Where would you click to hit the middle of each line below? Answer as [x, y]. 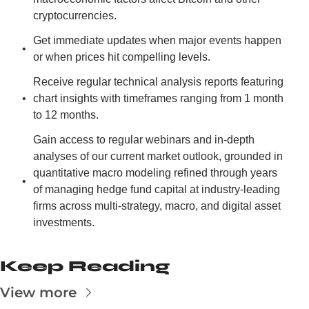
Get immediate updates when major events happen [157, 40]
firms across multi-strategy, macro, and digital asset [157, 206]
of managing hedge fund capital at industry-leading [157, 189]
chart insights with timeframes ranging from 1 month [158, 98]
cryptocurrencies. [75, 16]
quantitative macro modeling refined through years [155, 173]
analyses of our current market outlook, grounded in [158, 156]
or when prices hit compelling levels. [122, 57]
